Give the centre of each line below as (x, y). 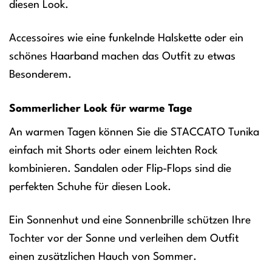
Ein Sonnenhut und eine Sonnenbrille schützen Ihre (130, 221)
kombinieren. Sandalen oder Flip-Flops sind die (120, 169)
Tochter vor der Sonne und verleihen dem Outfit (124, 239)
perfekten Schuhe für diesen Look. (90, 187)
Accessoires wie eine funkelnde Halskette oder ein (126, 39)
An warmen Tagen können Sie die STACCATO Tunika (134, 133)
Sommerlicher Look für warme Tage (101, 108)
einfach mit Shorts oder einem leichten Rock (113, 151)
